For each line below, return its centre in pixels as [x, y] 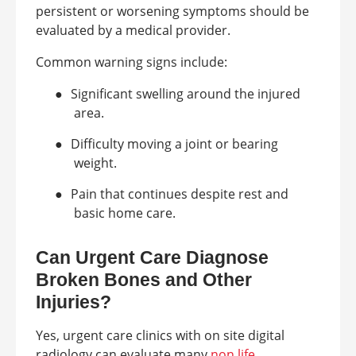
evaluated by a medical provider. [133, 30]
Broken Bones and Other [144, 280]
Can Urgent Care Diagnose [152, 257]
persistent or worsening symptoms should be [172, 11]
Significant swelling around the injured [186, 94]
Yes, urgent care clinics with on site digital [160, 335]
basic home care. [125, 213]
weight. [95, 163]
